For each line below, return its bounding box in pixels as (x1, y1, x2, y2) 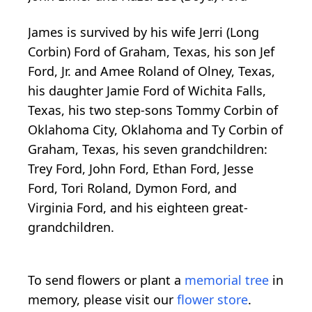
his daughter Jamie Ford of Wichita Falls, (28, 82, 266, 100)
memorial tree (185, 272, 269, 289)
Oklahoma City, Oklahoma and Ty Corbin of (28, 121, 283, 139)
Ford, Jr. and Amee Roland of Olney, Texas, (28, 63, 275, 80)
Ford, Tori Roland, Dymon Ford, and (28, 180, 237, 197)
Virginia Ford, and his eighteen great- (28, 199, 248, 217)
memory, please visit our (28, 291, 177, 309)
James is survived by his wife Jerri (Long (28, 24, 259, 41)
